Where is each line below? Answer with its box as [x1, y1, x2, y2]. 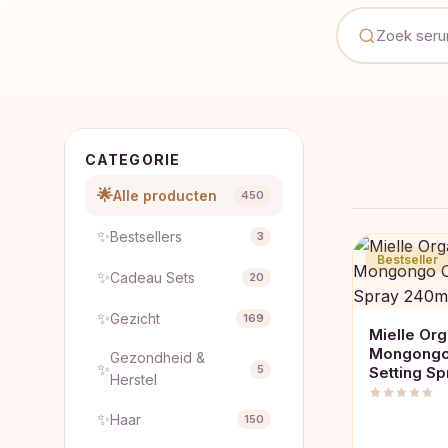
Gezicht [110, 309, 160, 327]
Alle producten [113, 186, 217, 204]
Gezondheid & [110, 349, 205, 366]
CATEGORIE [85, 151, 181, 168]
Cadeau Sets [110, 268, 195, 286]
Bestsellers [110, 227, 182, 245]
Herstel [110, 371, 157, 388]
